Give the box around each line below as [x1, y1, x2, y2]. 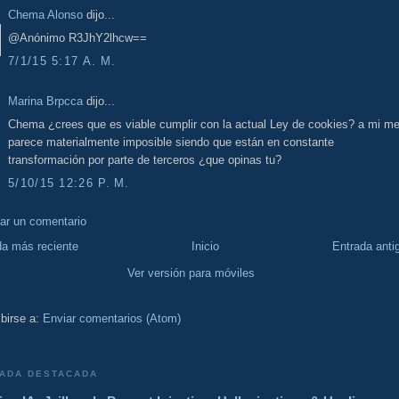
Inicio [191, 239, 219, 253]
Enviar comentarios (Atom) [43, 311, 181, 325]
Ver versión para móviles [126, 265, 255, 280]
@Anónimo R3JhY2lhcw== [8, 31, 147, 45]
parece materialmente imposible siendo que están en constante [8, 135, 334, 150]
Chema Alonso [8, 7, 83, 21]
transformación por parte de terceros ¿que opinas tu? [8, 153, 281, 167]
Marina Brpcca [8, 94, 83, 108]
